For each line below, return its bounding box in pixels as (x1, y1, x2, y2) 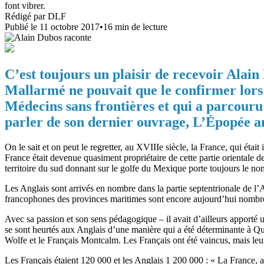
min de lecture (113, 21, 167, 32)
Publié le (5, 21, 37, 32)
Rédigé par (5, 11, 48, 21)
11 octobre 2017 (39, 21, 100, 32)
